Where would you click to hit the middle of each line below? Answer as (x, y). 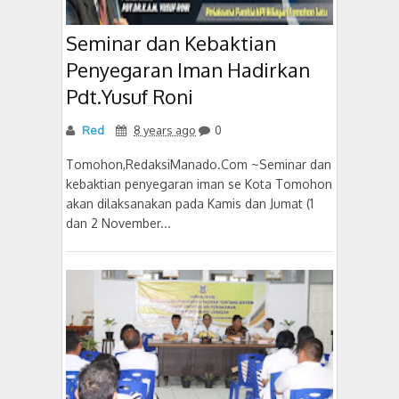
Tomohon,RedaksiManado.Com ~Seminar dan (199, 164)
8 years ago (165, 130)
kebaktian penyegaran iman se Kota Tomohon (199, 183)
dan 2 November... (118, 223)
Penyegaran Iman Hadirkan (188, 69)
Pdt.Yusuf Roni (130, 96)
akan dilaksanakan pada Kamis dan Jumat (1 (190, 203)
